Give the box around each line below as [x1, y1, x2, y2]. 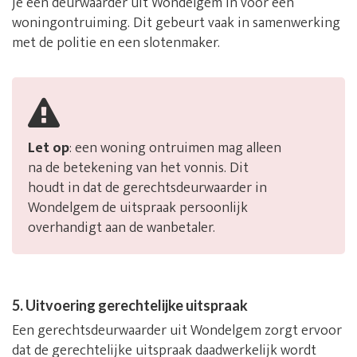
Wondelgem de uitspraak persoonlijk [28, 196, 248, 221]
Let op [28, 136, 69, 161]
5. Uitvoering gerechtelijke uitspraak [12, 296, 248, 315]
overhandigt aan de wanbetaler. [28, 216, 215, 241]
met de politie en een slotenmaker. [12, 31, 220, 56]
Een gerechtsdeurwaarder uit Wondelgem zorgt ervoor [12, 319, 342, 343]
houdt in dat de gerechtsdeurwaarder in [28, 176, 267, 201]
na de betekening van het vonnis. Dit [28, 156, 249, 181]
